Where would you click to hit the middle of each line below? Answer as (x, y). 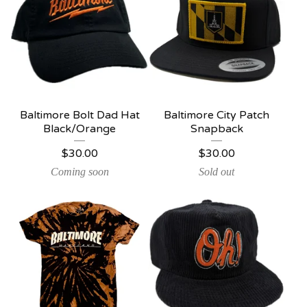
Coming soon (79, 172)
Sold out (217, 172)
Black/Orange (79, 129)
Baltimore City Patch (217, 115)
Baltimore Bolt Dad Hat (79, 115)
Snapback (217, 129)
